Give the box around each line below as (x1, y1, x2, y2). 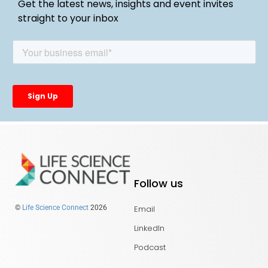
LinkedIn (134, 223, 165, 234)
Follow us (134, 176, 183, 191)
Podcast (134, 242, 166, 254)
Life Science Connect (22, 203, 89, 212)
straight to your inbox (18, 11, 118, 26)
